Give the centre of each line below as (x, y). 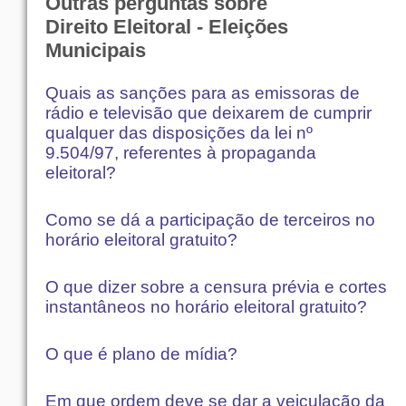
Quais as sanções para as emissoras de (203, 92)
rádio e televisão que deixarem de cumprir (208, 112)
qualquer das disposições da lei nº (179, 132)
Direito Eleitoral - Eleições (167, 27)
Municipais (96, 51)
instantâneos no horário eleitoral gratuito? (206, 306)
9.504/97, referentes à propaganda (181, 152)
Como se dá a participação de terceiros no (210, 219)
